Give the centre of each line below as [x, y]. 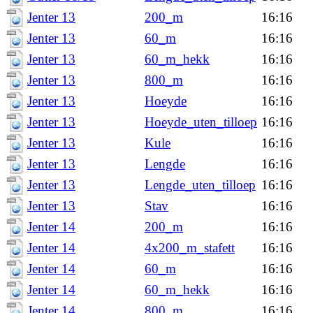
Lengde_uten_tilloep [200, 185]
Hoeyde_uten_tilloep [201, 122]
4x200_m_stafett [190, 248]
